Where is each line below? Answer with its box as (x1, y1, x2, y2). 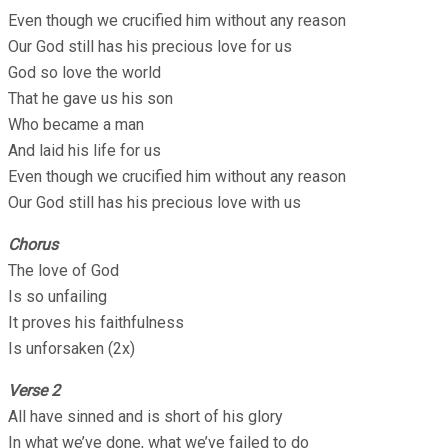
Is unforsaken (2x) (8, 338, 135, 358)
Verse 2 (8, 380, 60, 400)
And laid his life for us (8, 140, 161, 160)
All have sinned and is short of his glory (8, 406, 283, 426)
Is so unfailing (8, 286, 107, 306)
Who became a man (8, 114, 144, 134)
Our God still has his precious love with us (8, 192, 301, 212)
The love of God (8, 260, 119, 280)
